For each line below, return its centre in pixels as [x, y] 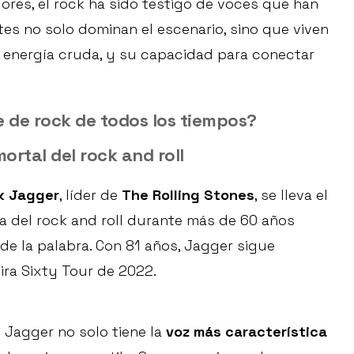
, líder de [90, 195]
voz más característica [247, 332]
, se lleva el [291, 195]
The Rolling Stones [188, 195]
